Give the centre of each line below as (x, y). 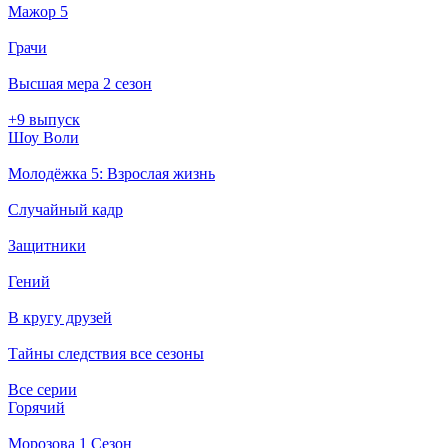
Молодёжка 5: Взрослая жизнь (111, 173)
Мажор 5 (38, 11)
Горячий (36, 407)
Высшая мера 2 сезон (80, 83)
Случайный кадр (65, 209)
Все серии (42, 389)
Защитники (47, 245)
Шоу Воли (43, 137)
